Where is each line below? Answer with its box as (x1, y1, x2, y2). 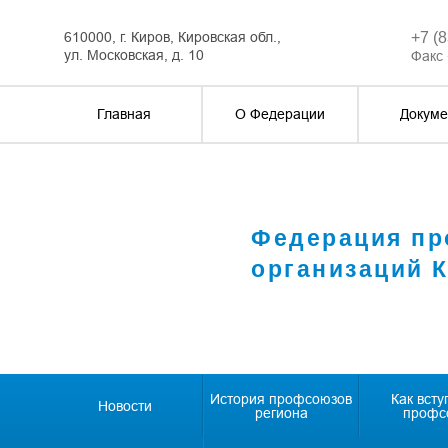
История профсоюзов (210, 391, 352, 407)
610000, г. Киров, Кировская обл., (64, 29, 281, 45)
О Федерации (235, 106, 325, 122)
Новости (97, 398, 152, 414)
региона (254, 405, 308, 421)
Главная (97, 106, 151, 122)
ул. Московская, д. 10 (64, 47, 204, 63)
